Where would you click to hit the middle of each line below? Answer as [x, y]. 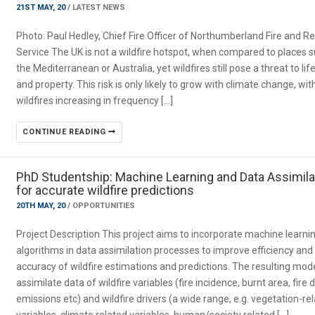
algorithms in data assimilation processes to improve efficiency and [165, 250]
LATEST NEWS [99, 7]
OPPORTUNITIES [104, 206]
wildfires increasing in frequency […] [95, 101]
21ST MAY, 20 [42, 7]
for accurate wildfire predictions [105, 190]
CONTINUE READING [66, 132]
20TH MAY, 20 [42, 206]
